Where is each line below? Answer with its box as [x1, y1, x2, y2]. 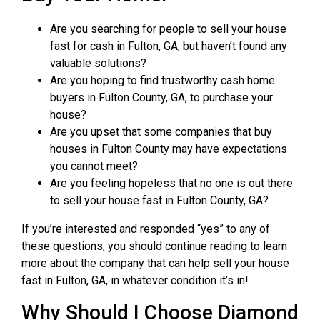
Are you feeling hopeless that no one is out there [50, 176, 293, 190]
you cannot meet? [50, 159, 138, 173]
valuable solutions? [50, 56, 146, 70]
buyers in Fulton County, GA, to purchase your [50, 91, 273, 104]
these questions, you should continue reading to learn [21, 239, 287, 253]
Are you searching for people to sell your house [50, 22, 286, 36]
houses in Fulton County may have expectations [50, 142, 287, 156]
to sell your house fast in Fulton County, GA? [50, 194, 269, 207]
